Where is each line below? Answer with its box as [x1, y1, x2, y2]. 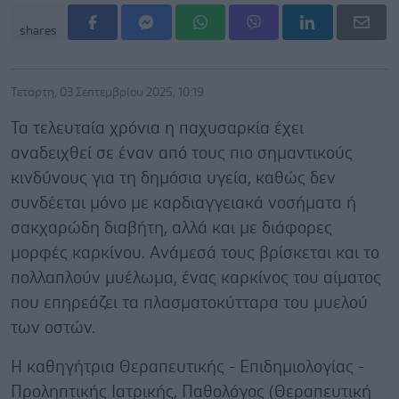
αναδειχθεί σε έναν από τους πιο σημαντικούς [11, 144, 353, 162]
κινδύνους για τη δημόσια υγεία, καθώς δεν [11, 169, 336, 187]
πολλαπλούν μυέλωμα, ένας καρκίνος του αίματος [11, 269, 381, 287]
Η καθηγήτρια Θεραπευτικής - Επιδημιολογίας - [11, 358, 364, 376]
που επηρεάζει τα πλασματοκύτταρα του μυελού [11, 294, 368, 312]
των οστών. [11, 319, 95, 337]
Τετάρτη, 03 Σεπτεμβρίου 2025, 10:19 [11, 85, 204, 99]
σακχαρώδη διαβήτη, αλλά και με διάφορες [11, 219, 332, 237]
